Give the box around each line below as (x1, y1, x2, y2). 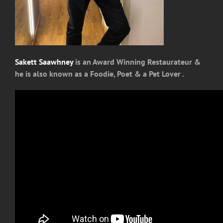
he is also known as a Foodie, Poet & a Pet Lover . (15, 69, 184, 79)
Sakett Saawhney (15, 57, 73, 67)
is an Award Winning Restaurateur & (73, 57, 201, 67)
